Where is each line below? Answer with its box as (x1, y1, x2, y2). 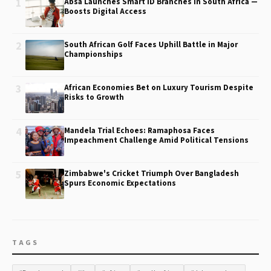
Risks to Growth (64, 92, 124, 103)
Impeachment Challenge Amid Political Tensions (64, 135, 249, 146)
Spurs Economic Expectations (64, 178, 176, 189)
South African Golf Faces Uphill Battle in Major (64, 39, 238, 50)
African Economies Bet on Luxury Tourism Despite (64, 82, 253, 93)
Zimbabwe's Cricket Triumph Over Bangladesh (64, 168, 239, 179)
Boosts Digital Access (64, 6, 146, 17)
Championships (64, 49, 123, 60)
